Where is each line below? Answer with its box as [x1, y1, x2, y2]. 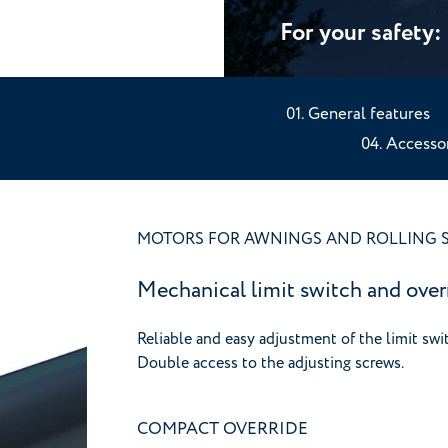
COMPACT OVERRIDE [137, 417, 308, 441]
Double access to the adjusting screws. [137, 352, 404, 374]
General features [307, 101, 430, 126]
